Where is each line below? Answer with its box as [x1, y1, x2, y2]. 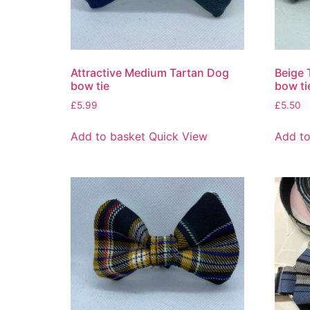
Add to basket [71, 129, 145, 143]
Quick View [149, 129, 208, 143]
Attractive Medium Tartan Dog [71, 65, 229, 80]
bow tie [71, 78, 109, 93]
